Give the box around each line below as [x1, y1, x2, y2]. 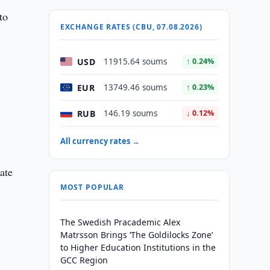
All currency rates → [60, 136, 140, 146]
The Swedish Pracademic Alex [60, 216, 180, 228]
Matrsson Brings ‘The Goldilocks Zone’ [60, 229, 213, 240]
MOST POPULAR [60, 182, 124, 192]
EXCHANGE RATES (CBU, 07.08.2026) [60, 22, 202, 32]
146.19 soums [103, 108, 157, 119]
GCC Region [60, 254, 108, 266]
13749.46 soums [103, 82, 167, 93]
